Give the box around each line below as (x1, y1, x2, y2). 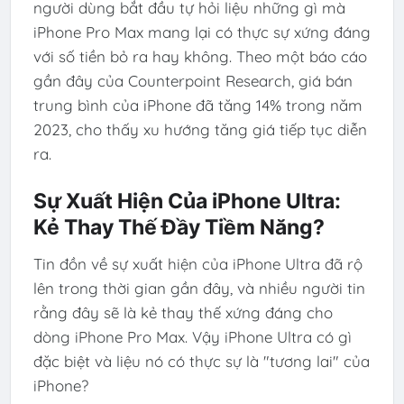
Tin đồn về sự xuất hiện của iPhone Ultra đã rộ (32, 254, 363, 274)
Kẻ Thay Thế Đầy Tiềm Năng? (32, 214, 325, 240)
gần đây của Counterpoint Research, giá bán (32, 71, 353, 91)
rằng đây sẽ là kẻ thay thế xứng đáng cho (32, 303, 333, 323)
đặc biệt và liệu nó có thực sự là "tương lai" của (32, 352, 370, 372)
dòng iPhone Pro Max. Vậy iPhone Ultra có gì (32, 327, 352, 347)
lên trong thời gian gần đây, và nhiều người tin (32, 279, 365, 298)
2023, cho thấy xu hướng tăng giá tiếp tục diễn (32, 120, 367, 140)
